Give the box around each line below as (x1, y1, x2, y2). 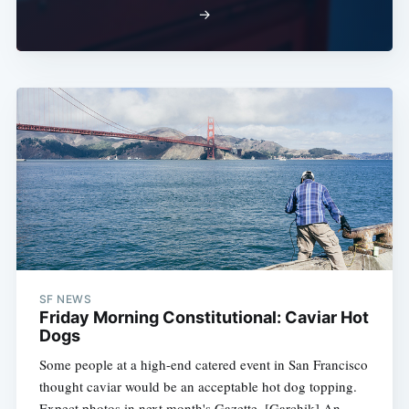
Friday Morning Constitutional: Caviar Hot (38, 308, 369, 328)
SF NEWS (38, 292, 92, 307)
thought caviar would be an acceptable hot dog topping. (38, 377, 357, 396)
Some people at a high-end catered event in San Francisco (38, 355, 368, 374)
